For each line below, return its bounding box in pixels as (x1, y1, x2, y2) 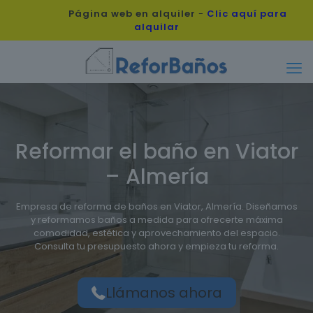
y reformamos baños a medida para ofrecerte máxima (30, 213, 283, 226)
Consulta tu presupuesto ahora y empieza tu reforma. (34, 240, 279, 253)
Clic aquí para (206, 7, 287, 20)
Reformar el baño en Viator (15, 137, 298, 166)
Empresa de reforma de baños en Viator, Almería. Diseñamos (15, 200, 298, 213)
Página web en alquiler (68, 7, 196, 20)
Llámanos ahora (105, 283, 222, 303)
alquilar (133, 20, 180, 34)
